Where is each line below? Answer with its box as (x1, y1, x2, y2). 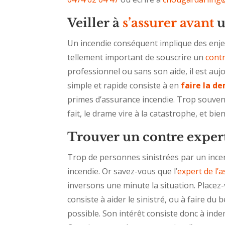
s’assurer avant (123, 16, 214, 31)
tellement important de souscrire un (67, 52, 206, 63)
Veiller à (67, 16, 123, 31)
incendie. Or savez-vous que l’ (67, 166, 178, 177)
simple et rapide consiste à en (67, 80, 181, 91)
